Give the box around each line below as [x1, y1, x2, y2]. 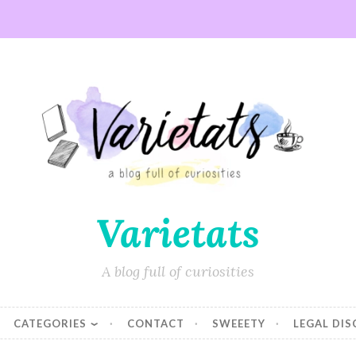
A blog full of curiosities [102, 262, 254, 281]
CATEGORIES [13, 316, 87, 330]
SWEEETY [212, 316, 266, 330]
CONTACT [127, 316, 185, 330]
